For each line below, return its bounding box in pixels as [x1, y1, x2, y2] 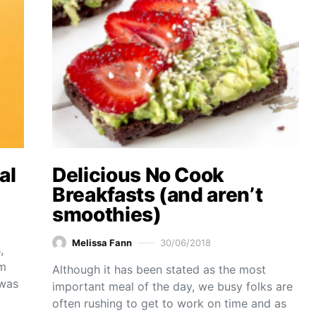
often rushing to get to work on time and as [52, 296, 286, 310]
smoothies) [52, 202, 162, 226]
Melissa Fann [72, 236, 132, 248]
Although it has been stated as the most [52, 262, 266, 276]
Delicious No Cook [52, 163, 225, 187]
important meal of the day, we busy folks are [52, 279, 293, 293]
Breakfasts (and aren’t [52, 183, 263, 207]
